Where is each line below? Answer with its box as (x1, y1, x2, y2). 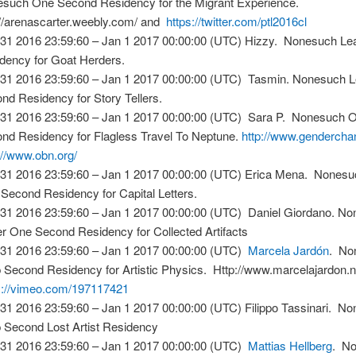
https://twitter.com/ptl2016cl (166, 12, 308, 29)
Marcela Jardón (248, 241, 330, 258)
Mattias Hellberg (248, 336, 333, 354)
